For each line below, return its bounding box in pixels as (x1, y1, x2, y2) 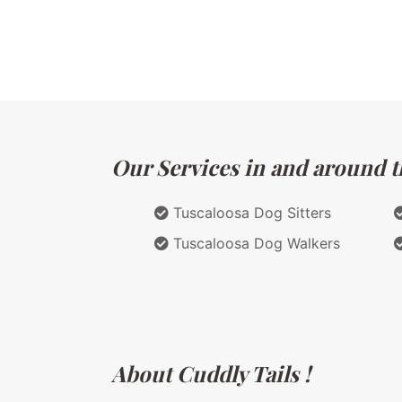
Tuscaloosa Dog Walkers (169, 233, 340, 252)
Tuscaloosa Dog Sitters (169, 203, 331, 222)
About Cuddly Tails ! (111, 358, 310, 388)
